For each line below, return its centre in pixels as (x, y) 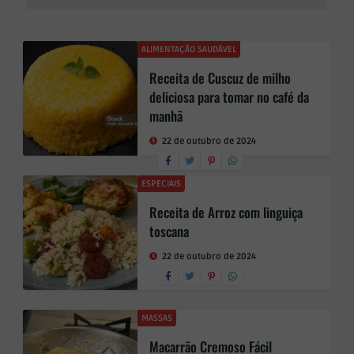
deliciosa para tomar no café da (229, 97)
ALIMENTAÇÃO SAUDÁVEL (189, 49)
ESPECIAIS (161, 184)
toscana (169, 231)
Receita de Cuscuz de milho (220, 78)
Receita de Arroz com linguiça (226, 212)
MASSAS (157, 318)
